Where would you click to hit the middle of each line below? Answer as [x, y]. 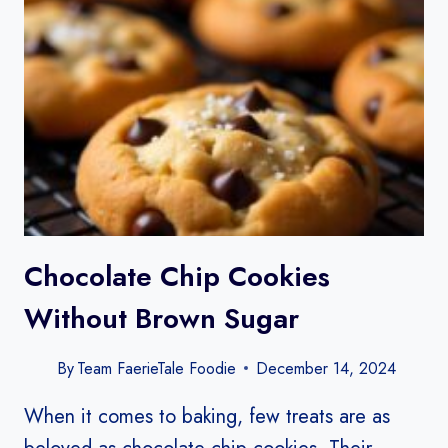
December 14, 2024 [326, 368]
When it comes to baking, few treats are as [207, 416]
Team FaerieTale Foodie [157, 368]
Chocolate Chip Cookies [177, 276]
